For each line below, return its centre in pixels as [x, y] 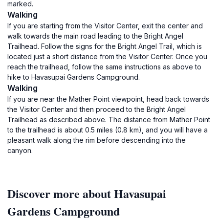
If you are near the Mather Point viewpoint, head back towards [108, 99]
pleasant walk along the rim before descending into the [97, 140]
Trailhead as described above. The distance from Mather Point [109, 120]
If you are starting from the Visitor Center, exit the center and [105, 26]
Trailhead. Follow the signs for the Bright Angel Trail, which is [105, 46]
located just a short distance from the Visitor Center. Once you [107, 56]
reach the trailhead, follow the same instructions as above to [104, 67]
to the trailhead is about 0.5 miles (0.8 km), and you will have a [108, 130]
